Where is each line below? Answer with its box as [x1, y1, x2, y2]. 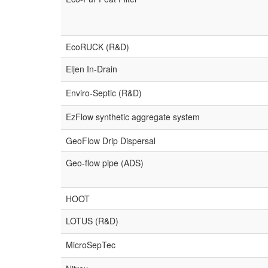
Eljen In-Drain [66, 63, 117, 75]
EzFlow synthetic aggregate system [66, 111, 200, 123]
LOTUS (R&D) [66, 215, 118, 227]
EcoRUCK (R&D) [66, 41, 129, 53]
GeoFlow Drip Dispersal [66, 135, 156, 147]
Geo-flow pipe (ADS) [66, 157, 144, 169]
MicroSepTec [66, 239, 115, 251]
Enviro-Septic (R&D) [66, 87, 142, 99]
